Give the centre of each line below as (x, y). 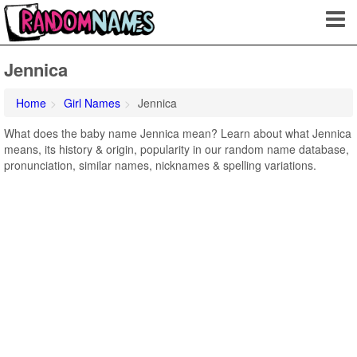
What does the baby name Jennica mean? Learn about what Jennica (178, 133)
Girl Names (92, 103)
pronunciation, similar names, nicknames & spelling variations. (160, 165)
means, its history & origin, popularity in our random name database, (177, 149)
